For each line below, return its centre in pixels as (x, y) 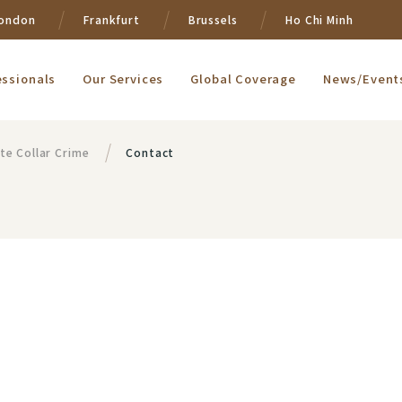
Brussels (213, 19)
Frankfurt (112, 19)
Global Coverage (243, 79)
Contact (150, 152)
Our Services (123, 79)
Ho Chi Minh (319, 19)
